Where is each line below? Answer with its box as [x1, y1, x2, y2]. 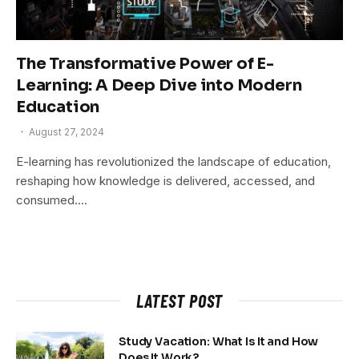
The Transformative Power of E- [16, 53, 274, 74]
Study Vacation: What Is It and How [119, 333, 319, 349]
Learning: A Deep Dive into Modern [16, 75, 302, 95]
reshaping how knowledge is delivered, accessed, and [16, 172, 315, 188]
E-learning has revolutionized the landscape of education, [16, 153, 331, 169]
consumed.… [16, 192, 87, 208]
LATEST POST [135, 289, 224, 311]
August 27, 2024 [29, 125, 104, 138]
